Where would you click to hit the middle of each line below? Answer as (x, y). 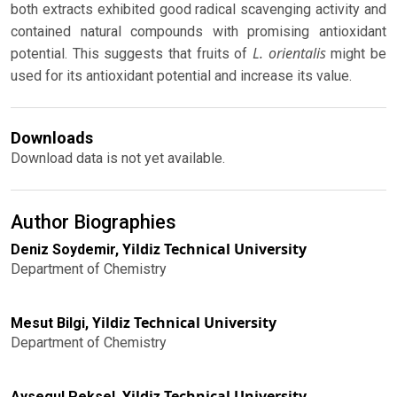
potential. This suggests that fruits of (132, 54)
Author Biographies (93, 222)
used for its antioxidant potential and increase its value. (181, 76)
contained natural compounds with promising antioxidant (198, 32)
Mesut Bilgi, (51, 323)
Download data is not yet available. (118, 159)
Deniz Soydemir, (66, 249)
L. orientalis (289, 54)
